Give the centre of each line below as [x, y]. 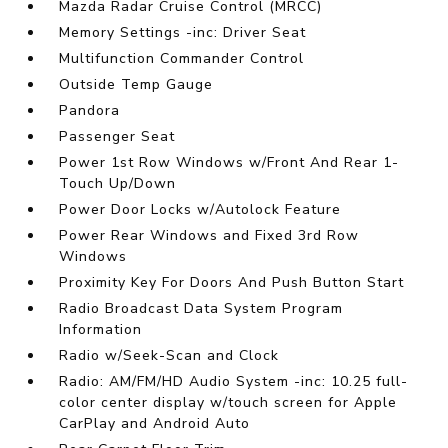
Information [101, 330]
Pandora [90, 111]
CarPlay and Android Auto [155, 424]
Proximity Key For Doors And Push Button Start [232, 283]
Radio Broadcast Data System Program [201, 309]
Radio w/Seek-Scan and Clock [169, 356]
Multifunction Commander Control [182, 59]
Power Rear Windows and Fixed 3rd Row [209, 236]
